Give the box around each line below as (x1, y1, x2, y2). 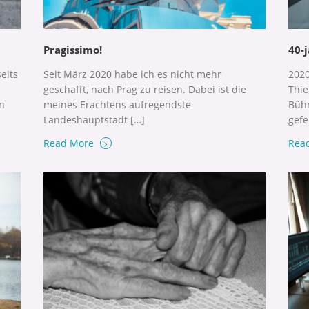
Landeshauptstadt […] (43, 113, 145, 127)
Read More (43, 137, 97, 150)
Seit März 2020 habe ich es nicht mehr (43, 68, 221, 81)
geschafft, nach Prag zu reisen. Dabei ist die (43, 83, 246, 97)
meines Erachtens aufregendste (43, 98, 191, 112)
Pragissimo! (43, 43, 102, 57)
